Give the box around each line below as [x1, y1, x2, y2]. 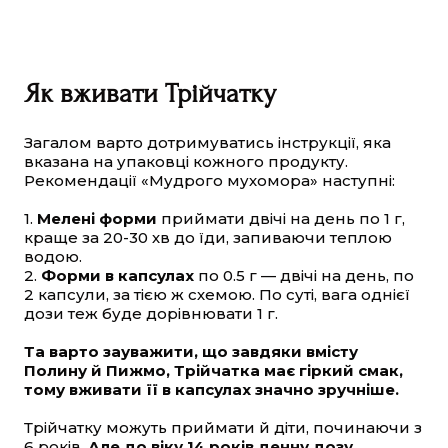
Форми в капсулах [41, 266, 194, 286]
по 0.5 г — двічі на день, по [194, 266, 414, 286]
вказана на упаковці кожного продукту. [24, 152, 348, 172]
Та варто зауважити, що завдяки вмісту [24, 342, 358, 362]
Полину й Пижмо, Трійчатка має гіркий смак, [24, 361, 403, 381]
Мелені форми [37, 209, 157, 229]
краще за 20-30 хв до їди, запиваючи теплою [24, 228, 392, 248]
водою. [24, 247, 82, 267]
